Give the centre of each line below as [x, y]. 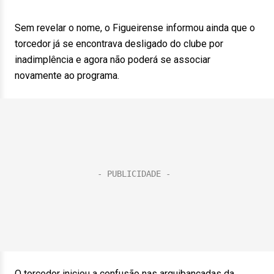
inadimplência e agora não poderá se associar [113, 60]
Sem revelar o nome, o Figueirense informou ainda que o [135, 28]
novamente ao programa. [67, 76]
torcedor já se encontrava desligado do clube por [119, 44]
